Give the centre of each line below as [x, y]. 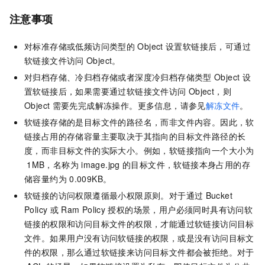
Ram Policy [83, 210]
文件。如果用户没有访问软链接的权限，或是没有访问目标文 [139, 238]
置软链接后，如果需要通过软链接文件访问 [105, 91]
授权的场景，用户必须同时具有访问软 [180, 210]
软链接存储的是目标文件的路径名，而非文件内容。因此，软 [139, 122]
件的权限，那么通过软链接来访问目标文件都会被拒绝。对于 [139, 252]
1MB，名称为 [53, 165]
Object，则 [210, 91]
